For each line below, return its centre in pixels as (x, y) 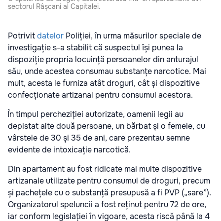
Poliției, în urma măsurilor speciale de (132, 36)
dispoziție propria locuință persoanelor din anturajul (103, 60)
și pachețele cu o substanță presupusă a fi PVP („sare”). (110, 193)
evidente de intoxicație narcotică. (69, 150)
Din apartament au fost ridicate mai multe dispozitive (105, 169)
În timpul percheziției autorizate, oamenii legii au (96, 114)
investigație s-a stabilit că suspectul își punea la (95, 48)
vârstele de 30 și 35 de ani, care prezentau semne (99, 138)
